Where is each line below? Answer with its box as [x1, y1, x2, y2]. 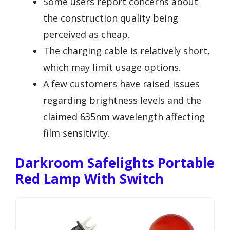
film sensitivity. [43, 126, 110, 139]
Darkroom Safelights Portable [15, 153, 215, 172]
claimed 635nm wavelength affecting [43, 110, 205, 123]
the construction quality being [43, 11, 178, 24]
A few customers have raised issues [43, 77, 200, 90]
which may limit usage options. [43, 61, 181, 73]
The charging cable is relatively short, [43, 44, 210, 57]
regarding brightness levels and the [43, 93, 201, 106]
